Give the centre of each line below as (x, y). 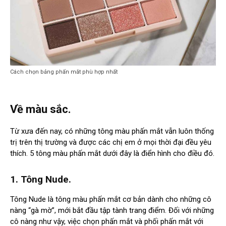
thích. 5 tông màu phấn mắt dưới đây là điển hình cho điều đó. (112, 153)
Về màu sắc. (41, 109)
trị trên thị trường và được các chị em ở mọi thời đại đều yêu (111, 142)
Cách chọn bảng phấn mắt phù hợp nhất (64, 72)
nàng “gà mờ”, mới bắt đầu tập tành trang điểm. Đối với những (112, 210)
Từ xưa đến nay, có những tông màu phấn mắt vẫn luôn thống (112, 131)
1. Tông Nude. (41, 179)
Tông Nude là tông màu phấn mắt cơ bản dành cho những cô (111, 199)
